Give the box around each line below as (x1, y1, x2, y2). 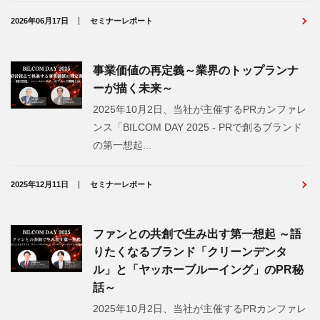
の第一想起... (93, 139, 151, 151)
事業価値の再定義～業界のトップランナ (93, 64, 299, 76)
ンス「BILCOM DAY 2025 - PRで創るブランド (93, 121, 302, 133)
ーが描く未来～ (93, 81, 173, 94)
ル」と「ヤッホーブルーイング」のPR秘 (93, 263, 304, 276)
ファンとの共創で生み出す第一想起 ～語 (93, 227, 301, 240)
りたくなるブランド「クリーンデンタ (93, 245, 287, 258)
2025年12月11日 (11, 179, 69, 189)
